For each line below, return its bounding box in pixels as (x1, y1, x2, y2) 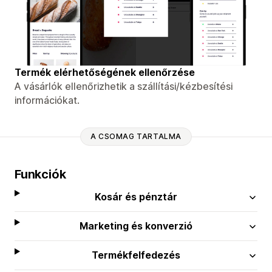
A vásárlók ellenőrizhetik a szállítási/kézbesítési (15, 80, 233, 92)
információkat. (15, 93, 80, 106)
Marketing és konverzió (80, 219, 193, 232)
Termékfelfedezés (92, 248, 181, 261)
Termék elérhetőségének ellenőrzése (15, 66, 195, 78)
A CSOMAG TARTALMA (90, 132, 182, 141)
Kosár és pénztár (95, 190, 178, 203)
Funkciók (15, 166, 66, 182)
